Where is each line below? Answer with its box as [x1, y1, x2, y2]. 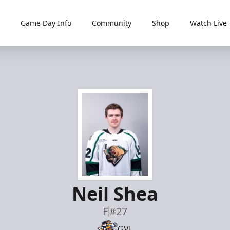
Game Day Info [20, 18, 71, 28]
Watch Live [189, 18, 227, 28]
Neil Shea [72, 181, 158, 206]
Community [91, 18, 131, 28]
